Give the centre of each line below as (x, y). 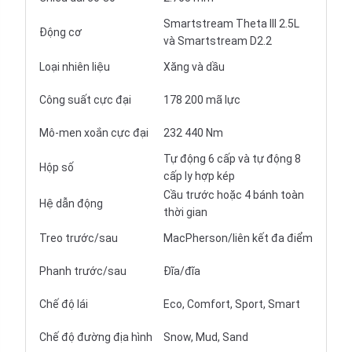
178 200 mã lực (202, 100)
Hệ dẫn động (71, 203)
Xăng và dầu (194, 67)
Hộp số (57, 167)
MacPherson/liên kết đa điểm (238, 238)
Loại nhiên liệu (75, 67)
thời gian (185, 212)
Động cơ (60, 32)
